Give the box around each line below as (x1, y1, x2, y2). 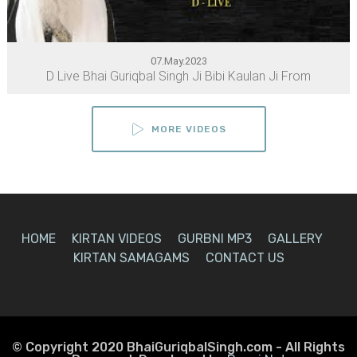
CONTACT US (205, 249, 284, 265)
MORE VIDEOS (151, 124, 226, 135)
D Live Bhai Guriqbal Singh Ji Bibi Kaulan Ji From (46, 69, 311, 84)
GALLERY (268, 230, 323, 246)
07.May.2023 (150, 55, 207, 68)
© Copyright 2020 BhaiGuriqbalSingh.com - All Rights (12, 339, 345, 355)
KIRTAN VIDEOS (72, 230, 162, 246)
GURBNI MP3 (178, 230, 252, 246)
